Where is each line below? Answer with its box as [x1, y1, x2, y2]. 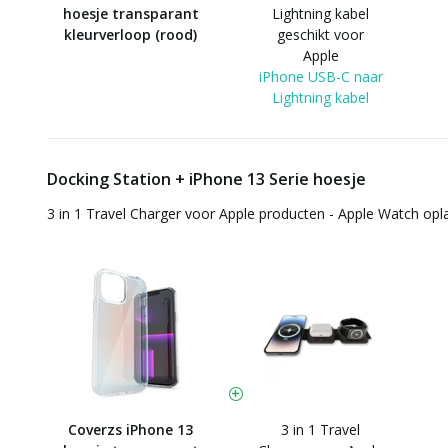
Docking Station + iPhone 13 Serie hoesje [47, 168, 366, 190]
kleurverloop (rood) [64, 25, 197, 44]
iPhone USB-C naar [258, 67, 383, 86]
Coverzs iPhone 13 [68, 420, 193, 439]
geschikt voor [277, 25, 364, 44]
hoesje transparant [62, 4, 199, 23]
